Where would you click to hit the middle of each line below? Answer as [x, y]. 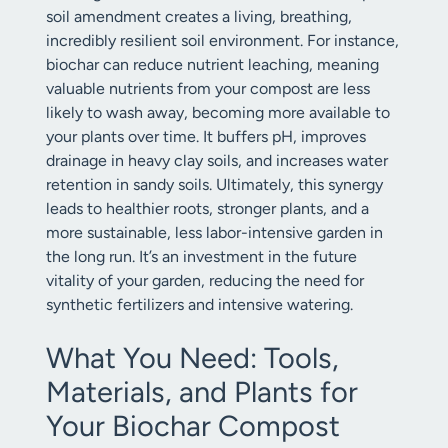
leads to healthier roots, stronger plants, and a [207, 208]
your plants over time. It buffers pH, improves [206, 136]
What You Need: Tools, [192, 357]
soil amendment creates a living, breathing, [199, 16]
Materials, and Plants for [202, 391]
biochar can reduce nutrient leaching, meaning [212, 64]
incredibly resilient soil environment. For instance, [222, 40]
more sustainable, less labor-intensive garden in [214, 232]
